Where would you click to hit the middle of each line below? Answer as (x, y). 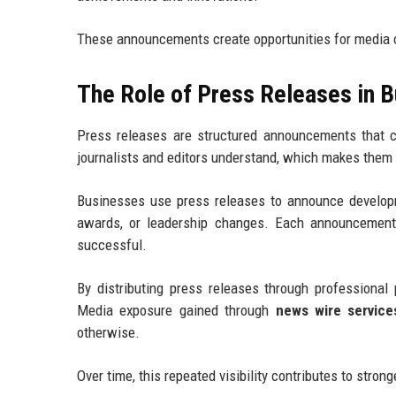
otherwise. (108, 332)
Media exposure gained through (176, 310)
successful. (112, 245)
